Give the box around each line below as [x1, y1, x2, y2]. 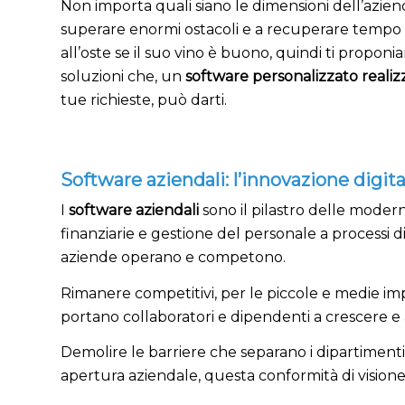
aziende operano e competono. [61, 248, 286, 266]
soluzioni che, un [61, 68, 185, 86]
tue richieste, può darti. [61, 91, 227, 109]
